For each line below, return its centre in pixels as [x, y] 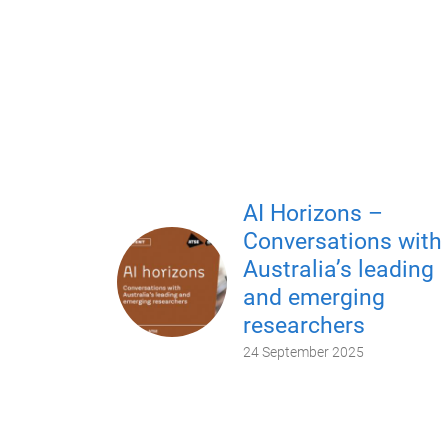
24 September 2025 [303, 351]
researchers [304, 325]
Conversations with [342, 241]
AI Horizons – [313, 213]
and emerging [314, 297]
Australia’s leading [338, 269]
